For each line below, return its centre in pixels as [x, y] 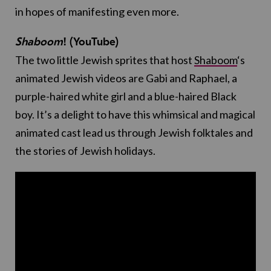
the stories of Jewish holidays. [85, 150]
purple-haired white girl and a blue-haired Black [126, 96]
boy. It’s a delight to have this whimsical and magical [135, 114]
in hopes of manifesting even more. [97, 11]
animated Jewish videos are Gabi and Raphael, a [126, 78]
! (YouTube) [91, 41]
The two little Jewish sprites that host [105, 60]
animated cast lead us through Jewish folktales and [134, 132]
